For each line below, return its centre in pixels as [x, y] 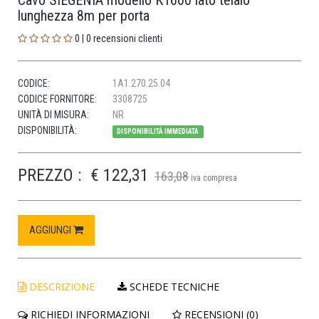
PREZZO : [49, 176]
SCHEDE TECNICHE [173, 287]
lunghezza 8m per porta [84, 16]
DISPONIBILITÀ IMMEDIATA [158, 132]
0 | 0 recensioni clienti [117, 39]
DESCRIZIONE [61, 287]
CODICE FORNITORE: [57, 99]
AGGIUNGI [51, 230]
